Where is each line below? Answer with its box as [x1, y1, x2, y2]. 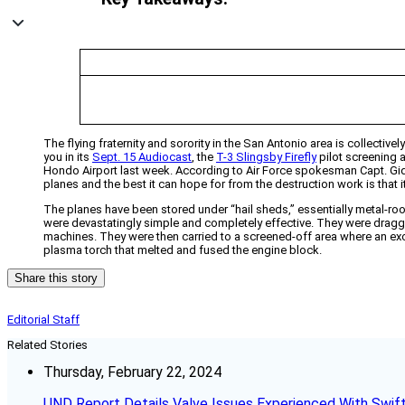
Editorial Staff [7, 313, 80, 327]
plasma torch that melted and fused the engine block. [43, 243, 322, 258]
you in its [43, 150, 92, 165]
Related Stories [7, 338, 88, 353]
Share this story [14, 271, 98, 286]
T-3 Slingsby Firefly [216, 150, 316, 165]
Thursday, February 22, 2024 [43, 363, 221, 381]
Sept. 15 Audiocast [92, 150, 192, 165]
